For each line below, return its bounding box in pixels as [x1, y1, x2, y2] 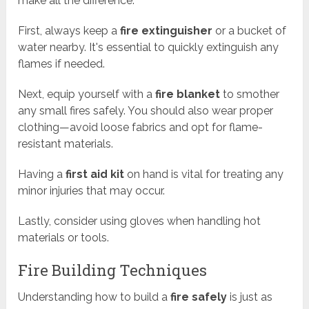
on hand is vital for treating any [124, 168, 284, 181]
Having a [18, 168, 66, 181]
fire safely [170, 290, 228, 304]
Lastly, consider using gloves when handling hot [18, 215, 261, 228]
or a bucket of [212, 24, 287, 38]
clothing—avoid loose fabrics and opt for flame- [18, 121, 263, 134]
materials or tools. [18, 231, 110, 245]
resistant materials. [18, 137, 114, 151]
